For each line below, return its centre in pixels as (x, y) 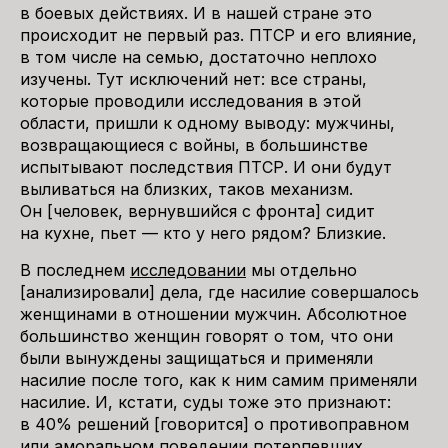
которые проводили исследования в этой (190, 101)
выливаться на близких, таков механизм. (186, 189)
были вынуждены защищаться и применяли (196, 358)
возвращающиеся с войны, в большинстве (194, 145)
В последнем (75, 270)
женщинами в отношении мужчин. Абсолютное (213, 314)
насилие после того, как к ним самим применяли (218, 380)
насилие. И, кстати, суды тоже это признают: (205, 402)
